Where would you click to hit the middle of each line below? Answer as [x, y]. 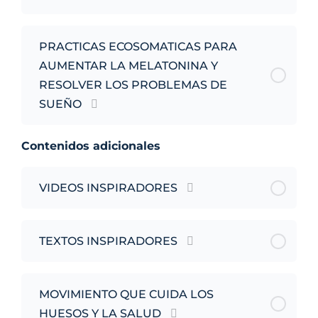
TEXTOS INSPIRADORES [108, 241]
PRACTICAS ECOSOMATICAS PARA [138, 47]
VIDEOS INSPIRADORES [108, 188]
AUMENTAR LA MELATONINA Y [128, 66]
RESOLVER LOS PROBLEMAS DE [133, 85]
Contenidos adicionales [91, 146]
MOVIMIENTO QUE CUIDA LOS [126, 295]
